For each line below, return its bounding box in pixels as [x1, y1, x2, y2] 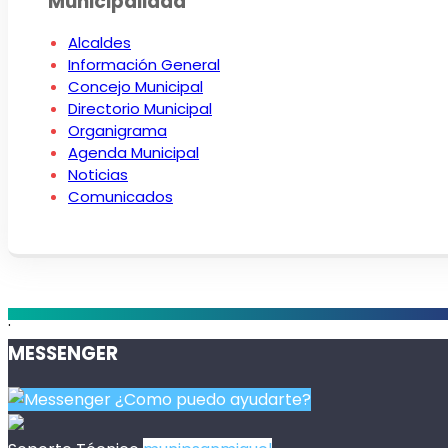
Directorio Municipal [68, 98, 212, 120]
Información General [68, 54, 220, 76]
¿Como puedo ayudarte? [111, 387, 311, 411]
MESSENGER [8, 339, 118, 367]
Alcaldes [68, 32, 131, 54]
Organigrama [68, 120, 167, 142]
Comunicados [68, 186, 173, 208]
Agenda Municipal [68, 142, 199, 164]
